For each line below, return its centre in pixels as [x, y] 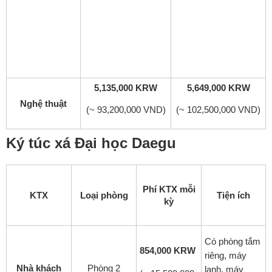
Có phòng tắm [233, 242]
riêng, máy [226, 256]
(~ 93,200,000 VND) [126, 110]
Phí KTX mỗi [169, 189]
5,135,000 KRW [126, 88]
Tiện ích [233, 195]
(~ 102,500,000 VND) [218, 110]
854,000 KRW [168, 251]
